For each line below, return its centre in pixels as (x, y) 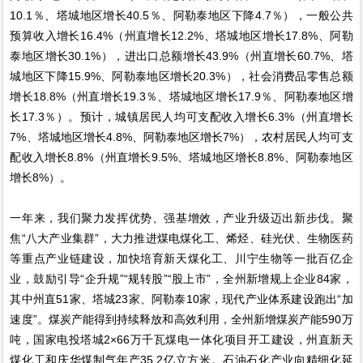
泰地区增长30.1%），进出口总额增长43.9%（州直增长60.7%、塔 (181, 56)
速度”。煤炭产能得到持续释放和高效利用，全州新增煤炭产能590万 (181, 319)
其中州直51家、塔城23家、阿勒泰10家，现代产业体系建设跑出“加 (181, 299)
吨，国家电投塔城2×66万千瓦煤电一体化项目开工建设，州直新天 (181, 339)
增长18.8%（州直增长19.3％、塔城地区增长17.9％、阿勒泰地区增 (181, 96)
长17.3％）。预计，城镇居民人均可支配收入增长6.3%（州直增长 (181, 116)
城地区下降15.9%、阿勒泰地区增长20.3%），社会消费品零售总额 (181, 76)
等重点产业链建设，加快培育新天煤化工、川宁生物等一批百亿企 (181, 258)
